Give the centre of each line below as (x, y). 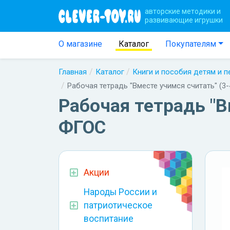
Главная (73, 72)
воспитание (109, 219)
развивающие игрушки (184, 20)
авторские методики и (183, 11)
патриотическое (118, 206)
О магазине (80, 44)
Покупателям (190, 44)
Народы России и (120, 192)
